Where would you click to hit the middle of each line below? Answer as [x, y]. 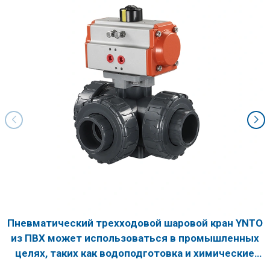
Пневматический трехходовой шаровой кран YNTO [135, 223]
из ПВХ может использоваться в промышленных [135, 238]
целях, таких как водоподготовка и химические [135, 253]
